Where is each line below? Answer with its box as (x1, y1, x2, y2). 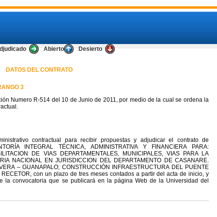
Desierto (78, 46, 102, 52)
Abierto (44, 46, 64, 52)
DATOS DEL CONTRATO (6, 66, 73, 73)
